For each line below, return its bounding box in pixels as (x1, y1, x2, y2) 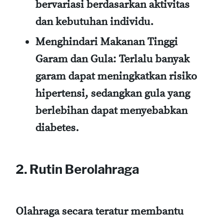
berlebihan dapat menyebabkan (35, 104, 188, 117)
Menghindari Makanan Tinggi (35, 35, 178, 49)
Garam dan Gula (35, 52, 113, 66)
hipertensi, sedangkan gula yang (35, 86, 190, 100)
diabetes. (35, 121, 79, 135)
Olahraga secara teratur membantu (16, 204, 184, 218)
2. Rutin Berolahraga (16, 162, 139, 177)
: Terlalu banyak (113, 52, 190, 66)
